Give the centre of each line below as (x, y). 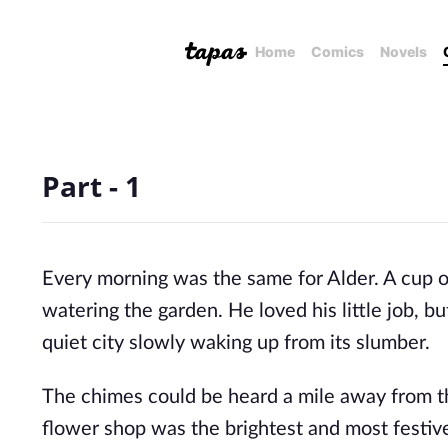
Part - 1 (91, 186)
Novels (403, 51)
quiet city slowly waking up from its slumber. (236, 343)
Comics (337, 51)
